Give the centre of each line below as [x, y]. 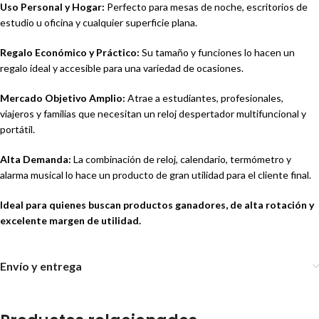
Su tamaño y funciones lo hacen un [217, 53]
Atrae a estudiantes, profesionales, [204, 98]
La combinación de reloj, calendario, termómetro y [181, 159]
